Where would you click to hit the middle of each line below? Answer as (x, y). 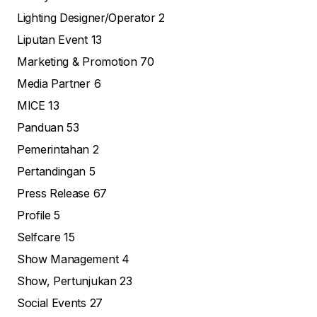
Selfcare (41, 237)
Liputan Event (54, 40)
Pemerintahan (55, 150)
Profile (36, 215)
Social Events (53, 303)
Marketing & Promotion (79, 62)
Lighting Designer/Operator (88, 18)
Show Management (69, 259)
